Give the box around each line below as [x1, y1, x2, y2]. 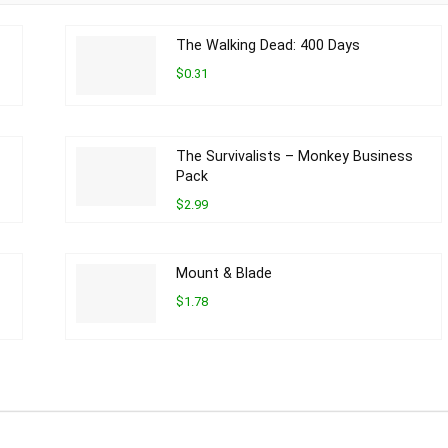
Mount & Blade [175, 265, 272, 283]
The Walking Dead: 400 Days [175, 37, 360, 55]
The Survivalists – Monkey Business [175, 148, 413, 166]
